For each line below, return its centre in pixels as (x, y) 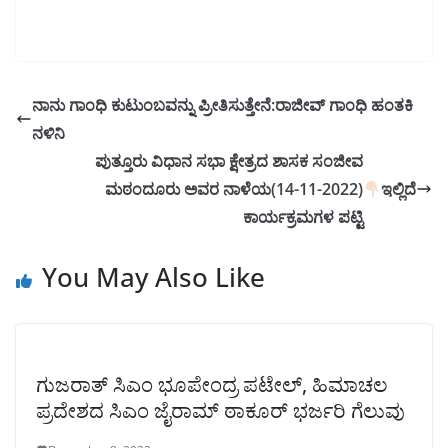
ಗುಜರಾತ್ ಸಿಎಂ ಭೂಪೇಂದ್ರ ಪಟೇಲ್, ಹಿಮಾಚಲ (212, 384)
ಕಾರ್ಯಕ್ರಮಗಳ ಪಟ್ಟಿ (302, 216)
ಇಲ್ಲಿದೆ (398, 188)
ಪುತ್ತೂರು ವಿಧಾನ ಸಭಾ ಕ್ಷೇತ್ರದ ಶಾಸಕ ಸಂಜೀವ (228, 160)
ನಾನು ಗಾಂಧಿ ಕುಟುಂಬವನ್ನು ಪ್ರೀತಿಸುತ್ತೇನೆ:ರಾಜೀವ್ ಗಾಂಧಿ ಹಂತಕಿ (222, 104)
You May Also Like (153, 276)
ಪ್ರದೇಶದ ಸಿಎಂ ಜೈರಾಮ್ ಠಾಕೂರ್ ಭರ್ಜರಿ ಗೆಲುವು (220, 410)
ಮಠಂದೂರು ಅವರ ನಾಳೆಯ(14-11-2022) (233, 188)
